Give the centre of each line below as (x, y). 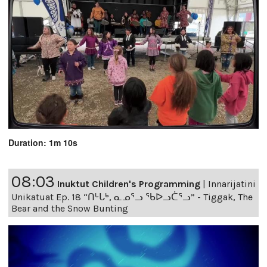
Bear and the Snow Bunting (70, 208)
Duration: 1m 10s (43, 142)
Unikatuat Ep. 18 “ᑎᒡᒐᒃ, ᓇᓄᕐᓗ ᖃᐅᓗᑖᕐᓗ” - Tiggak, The (132, 197)
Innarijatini (232, 184)
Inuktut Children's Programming (129, 184)
